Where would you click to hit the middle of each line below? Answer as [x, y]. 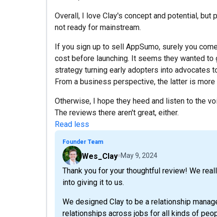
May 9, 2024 [139, 155]
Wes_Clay [100, 156]
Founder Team [83, 142]
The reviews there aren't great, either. [117, 113]
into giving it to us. [93, 182]
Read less [72, 124]
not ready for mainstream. [98, 27]
